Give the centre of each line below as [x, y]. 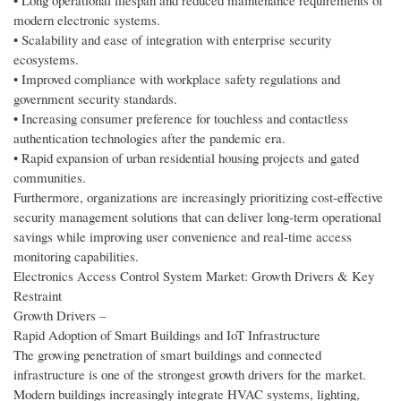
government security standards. [95, 99]
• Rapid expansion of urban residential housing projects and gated [186, 158]
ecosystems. [46, 60]
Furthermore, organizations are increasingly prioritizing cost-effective [198, 197]
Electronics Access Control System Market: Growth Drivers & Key [194, 276]
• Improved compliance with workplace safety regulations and [177, 79]
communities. [50, 178]
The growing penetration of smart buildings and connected [167, 355]
